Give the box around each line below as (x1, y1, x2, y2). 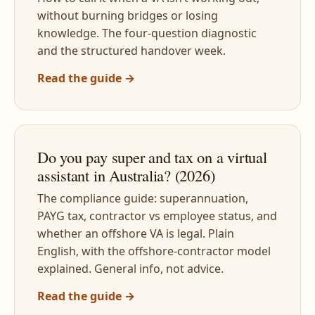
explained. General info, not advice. (37, 261, 224, 276)
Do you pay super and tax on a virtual (37, 146, 267, 167)
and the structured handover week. (37, 43, 226, 58)
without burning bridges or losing (37, 8, 218, 23)
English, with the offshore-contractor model (37, 243, 271, 259)
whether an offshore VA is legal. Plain (37, 226, 234, 241)
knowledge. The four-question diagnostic (37, 25, 257, 41)
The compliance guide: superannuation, (37, 191, 248, 206)
